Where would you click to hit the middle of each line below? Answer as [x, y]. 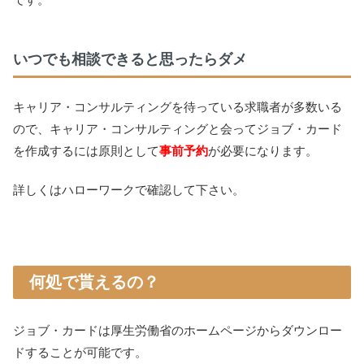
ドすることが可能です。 [80, 353]
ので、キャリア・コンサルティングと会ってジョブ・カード [178, 129]
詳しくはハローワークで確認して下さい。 [129, 190]
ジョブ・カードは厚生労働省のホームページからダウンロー [178, 331]
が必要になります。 [263, 151]
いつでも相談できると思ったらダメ [130, 59]
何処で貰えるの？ [94, 282]
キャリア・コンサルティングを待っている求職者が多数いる [178, 107]
